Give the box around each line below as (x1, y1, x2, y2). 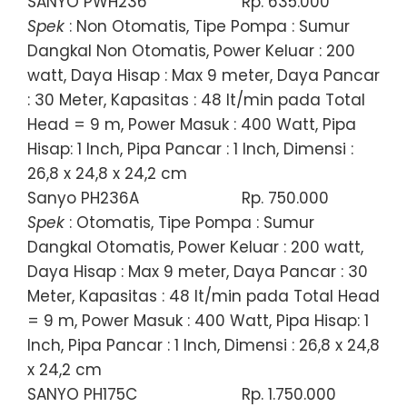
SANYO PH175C (27, 382, 137, 405)
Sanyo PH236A (27, 186, 139, 209)
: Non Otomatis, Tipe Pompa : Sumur (65, 15, 350, 37)
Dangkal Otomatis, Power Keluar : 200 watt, (27, 235, 363, 258)
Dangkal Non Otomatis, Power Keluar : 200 (27, 39, 355, 62)
